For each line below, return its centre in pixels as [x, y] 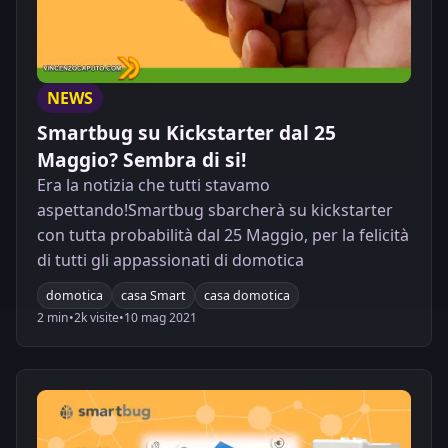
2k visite [96, 317]
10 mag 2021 [160, 317]
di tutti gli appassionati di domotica [170, 260]
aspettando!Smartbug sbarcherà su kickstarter [215, 210]
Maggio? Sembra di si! [141, 160]
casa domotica [247, 295]
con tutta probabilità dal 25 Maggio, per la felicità [223, 235]
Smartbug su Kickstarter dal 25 [186, 133]
